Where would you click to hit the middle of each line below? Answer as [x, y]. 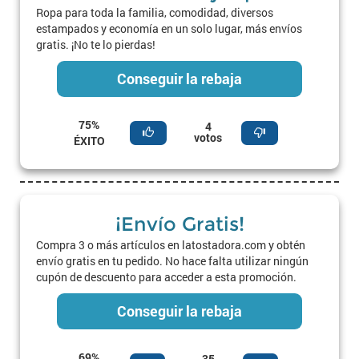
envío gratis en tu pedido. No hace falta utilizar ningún [172, 261]
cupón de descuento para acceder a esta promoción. [166, 277]
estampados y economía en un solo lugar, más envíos [169, 28]
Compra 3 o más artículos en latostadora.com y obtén [171, 245]
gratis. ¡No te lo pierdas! [96, 44]
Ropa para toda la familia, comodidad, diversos [155, 12]
